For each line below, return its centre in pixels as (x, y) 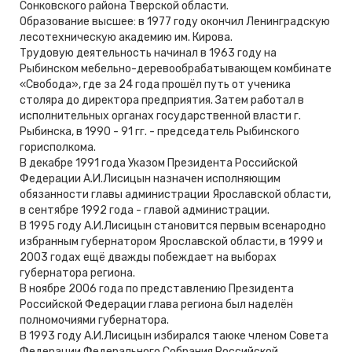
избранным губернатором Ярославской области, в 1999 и (171, 242)
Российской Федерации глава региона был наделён (156, 305)
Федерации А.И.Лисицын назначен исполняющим (150, 179)
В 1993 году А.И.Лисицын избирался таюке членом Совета (174, 336)
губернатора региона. (77, 273)
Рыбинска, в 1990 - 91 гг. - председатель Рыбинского (159, 132)
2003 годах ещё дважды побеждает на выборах (148, 258)
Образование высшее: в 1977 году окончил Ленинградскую (175, 22)
